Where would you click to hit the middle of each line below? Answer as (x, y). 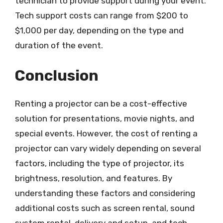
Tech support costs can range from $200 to (102, 15)
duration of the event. (59, 45)
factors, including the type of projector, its (100, 163)
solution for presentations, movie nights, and (105, 118)
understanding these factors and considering (105, 193)
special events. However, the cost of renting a (106, 133)
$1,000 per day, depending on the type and (99, 30)
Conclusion (57, 76)
